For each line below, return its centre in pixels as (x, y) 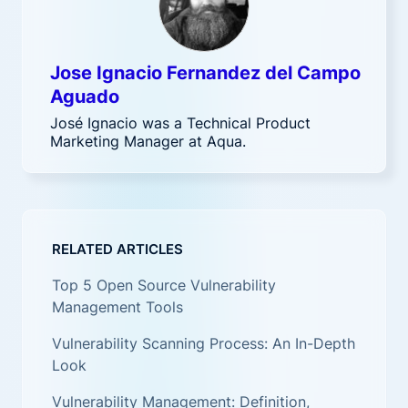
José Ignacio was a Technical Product (180, 123)
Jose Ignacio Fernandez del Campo (205, 73)
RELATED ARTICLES (117, 249)
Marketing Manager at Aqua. (148, 141)
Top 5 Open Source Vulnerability (164, 285)
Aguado (85, 97)
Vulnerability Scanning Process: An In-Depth (204, 343)
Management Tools (117, 307)
